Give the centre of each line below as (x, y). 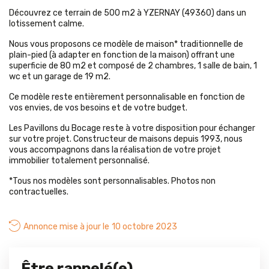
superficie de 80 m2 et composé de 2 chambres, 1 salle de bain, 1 (133, 66)
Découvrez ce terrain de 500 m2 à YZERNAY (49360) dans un (128, 13)
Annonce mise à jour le (66, 227)
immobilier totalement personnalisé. (79, 161)
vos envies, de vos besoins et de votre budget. (98, 108)
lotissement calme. (47, 24)
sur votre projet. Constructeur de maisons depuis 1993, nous (126, 139)
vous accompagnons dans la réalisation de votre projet (115, 150)
